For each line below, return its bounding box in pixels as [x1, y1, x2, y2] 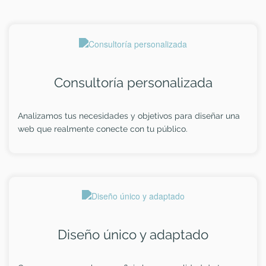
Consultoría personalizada [53, 74, 213, 90]
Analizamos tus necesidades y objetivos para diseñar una [18, 110, 240, 121]
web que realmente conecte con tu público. [18, 123, 188, 134]
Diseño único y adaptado [58, 227, 208, 243]
